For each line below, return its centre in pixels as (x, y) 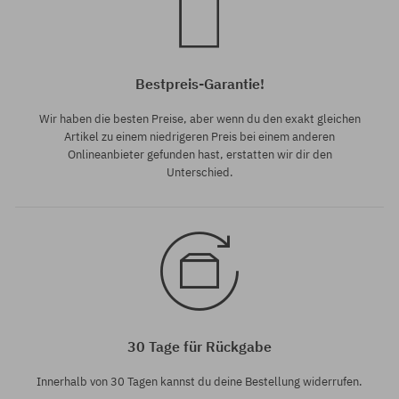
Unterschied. (199, 173)
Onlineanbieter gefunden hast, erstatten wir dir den (199, 155)
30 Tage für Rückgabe (199, 347)
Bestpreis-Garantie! (199, 84)
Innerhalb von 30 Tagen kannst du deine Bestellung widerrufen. (199, 382)
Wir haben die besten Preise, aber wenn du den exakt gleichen (199, 119)
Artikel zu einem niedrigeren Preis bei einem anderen (199, 137)
